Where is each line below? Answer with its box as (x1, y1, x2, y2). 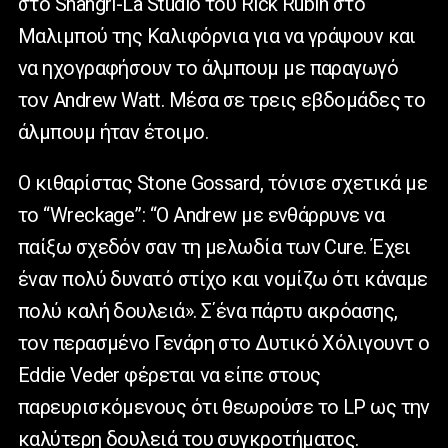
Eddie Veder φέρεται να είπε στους (18, 362, 321, 387)
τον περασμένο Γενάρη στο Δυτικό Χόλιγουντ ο (18, 330, 430, 355)
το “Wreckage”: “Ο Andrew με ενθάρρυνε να (18, 202, 384, 227)
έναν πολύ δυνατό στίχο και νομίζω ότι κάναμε (18, 266, 428, 291)
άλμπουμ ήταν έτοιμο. (18, 119, 208, 144)
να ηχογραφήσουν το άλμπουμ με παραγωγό (18, 55, 399, 80)
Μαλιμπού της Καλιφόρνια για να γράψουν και (18, 23, 416, 48)
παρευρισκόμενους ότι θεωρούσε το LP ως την (18, 394, 430, 419)
